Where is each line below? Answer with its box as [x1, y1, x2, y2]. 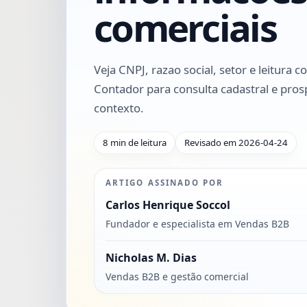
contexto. [94, 99, 144, 116]
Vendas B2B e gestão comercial [106, 269, 249, 283]
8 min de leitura [103, 136, 167, 149]
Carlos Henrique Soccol [106, 197, 230, 212]
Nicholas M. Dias [106, 249, 197, 265]
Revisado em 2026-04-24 [184, 136, 288, 149]
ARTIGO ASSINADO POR [106, 177, 224, 188]
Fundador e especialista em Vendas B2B [106, 217, 289, 230]
